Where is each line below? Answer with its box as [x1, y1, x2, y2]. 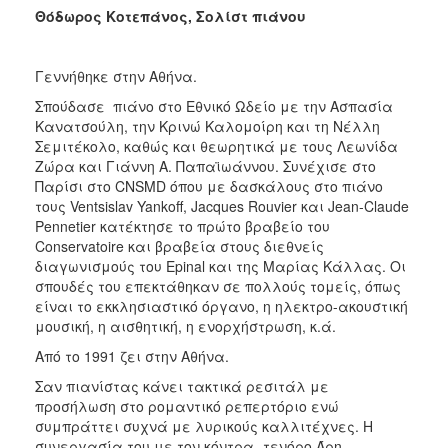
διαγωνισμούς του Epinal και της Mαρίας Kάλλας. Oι [35, 255, 406, 276]
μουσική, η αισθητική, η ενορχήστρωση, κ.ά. [35, 315, 336, 336]
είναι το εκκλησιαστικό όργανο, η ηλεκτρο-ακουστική [35, 295, 408, 316]
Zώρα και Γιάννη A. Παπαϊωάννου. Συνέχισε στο [35, 155, 376, 176]
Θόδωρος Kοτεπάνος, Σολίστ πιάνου [35, 5, 306, 26]
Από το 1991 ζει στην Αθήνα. [35, 345, 229, 366]
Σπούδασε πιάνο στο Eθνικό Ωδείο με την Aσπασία [35, 95, 393, 116]
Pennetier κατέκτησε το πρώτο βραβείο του [35, 215, 330, 236]
